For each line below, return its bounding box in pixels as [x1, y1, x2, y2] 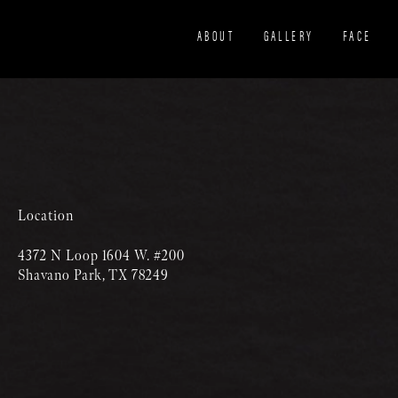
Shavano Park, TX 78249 [18, 267, 170, 285]
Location [18, 208, 74, 226]
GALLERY [263, 25, 314, 46]
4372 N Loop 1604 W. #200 [18, 248, 186, 266]
